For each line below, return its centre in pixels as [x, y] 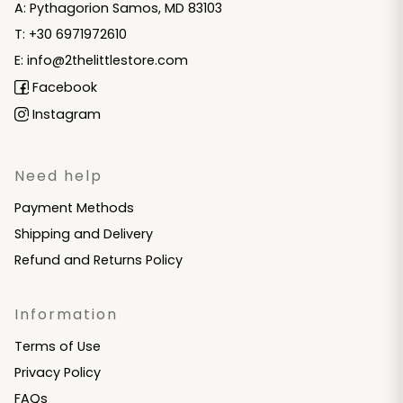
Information [66, 314]
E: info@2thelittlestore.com [101, 60]
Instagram [65, 114]
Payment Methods [74, 207]
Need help [58, 175]
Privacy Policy [58, 372]
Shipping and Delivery [84, 233]
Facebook [63, 87]
